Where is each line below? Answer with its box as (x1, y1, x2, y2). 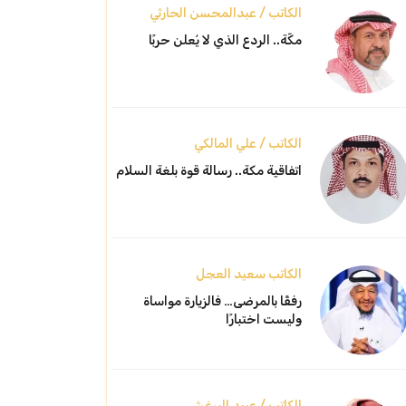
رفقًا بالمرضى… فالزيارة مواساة (142, 294, 302, 310)
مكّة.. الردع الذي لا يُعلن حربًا (148, 32, 302, 48)
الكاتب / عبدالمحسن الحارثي (149, 5, 302, 21)
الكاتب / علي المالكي (193, 136, 302, 152)
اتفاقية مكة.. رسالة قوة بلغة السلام (115, 163, 302, 179)
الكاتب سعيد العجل (195, 266, 302, 283)
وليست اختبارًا (225, 312, 302, 328)
